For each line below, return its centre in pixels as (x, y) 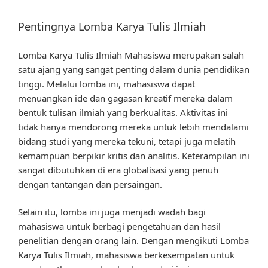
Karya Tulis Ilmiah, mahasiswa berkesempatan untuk (126, 255)
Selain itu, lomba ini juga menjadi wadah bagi (112, 212)
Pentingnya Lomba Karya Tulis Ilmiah (112, 27)
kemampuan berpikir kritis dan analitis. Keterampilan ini (134, 155)
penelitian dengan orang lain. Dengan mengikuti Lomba (133, 241)
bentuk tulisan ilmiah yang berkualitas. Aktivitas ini (123, 112)
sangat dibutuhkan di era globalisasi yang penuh (118, 170)
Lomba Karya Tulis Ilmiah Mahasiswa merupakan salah (131, 55)
